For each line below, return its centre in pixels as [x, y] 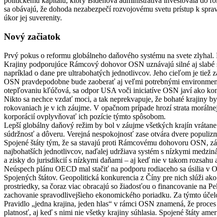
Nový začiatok [32, 36]
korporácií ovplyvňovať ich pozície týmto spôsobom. [85, 116]
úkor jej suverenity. [33, 18]
